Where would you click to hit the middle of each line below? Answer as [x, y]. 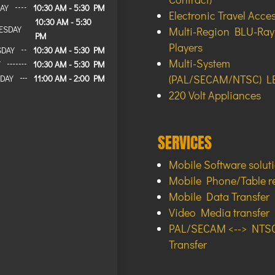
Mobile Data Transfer [219, 196]
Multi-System [199, 63]
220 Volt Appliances [215, 95]
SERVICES [184, 142]
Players [185, 47]
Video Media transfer [219, 212]
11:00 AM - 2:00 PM [70, 79]
